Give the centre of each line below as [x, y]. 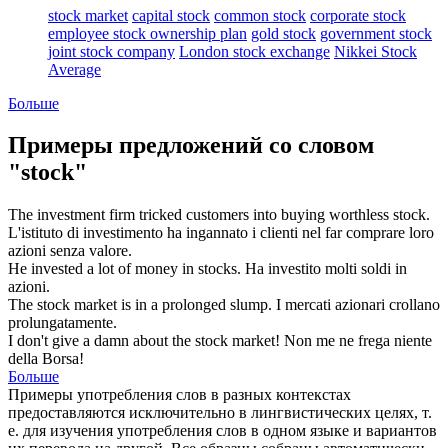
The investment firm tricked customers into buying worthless [200, 215]
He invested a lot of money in [103, 269]
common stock [260, 15]
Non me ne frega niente [358, 341]
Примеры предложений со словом [191, 145]
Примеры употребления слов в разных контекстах [179, 395]
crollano [412, 305]
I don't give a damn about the [101, 341]
